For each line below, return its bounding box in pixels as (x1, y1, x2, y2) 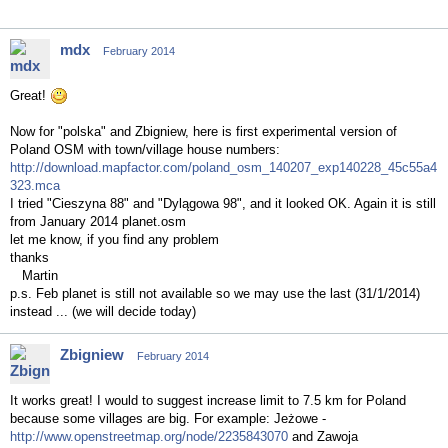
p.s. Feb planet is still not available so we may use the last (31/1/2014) (10, 286, 420, 301)
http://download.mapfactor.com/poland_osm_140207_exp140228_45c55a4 (10, 160, 437, 175)
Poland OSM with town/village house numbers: (10, 142, 280, 157)
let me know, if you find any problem (10, 232, 219, 247)
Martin (10, 268, 58, 283)
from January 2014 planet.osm (10, 214, 186, 229)
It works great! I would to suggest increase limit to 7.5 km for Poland (10, 393, 406, 408)
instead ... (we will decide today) (10, 304, 196, 319)
